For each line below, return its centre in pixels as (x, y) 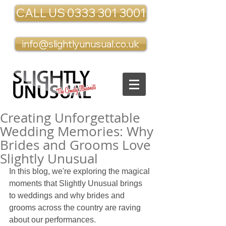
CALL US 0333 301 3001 (81, 13)
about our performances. (52, 220)
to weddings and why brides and (68, 195)
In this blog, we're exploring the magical (80, 171)
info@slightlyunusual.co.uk (81, 44)
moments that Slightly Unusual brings (77, 183)
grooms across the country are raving (76, 208)
